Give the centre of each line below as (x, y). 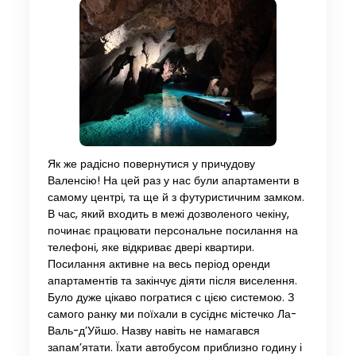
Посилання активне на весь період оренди (159, 264)
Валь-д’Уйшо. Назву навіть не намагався (153, 331)
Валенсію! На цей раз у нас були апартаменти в (173, 180)
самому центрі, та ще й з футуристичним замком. (176, 197)
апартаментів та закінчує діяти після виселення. (172, 281)
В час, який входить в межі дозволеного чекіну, (168, 214)
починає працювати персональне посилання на (172, 230)
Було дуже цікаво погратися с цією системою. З (170, 297)
